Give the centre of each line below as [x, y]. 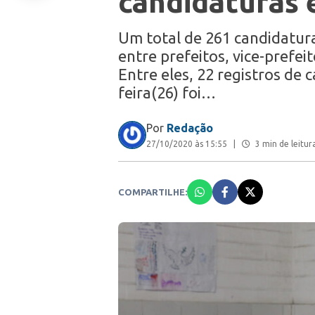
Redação [190, 128]
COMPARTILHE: [153, 192]
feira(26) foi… [167, 92]
